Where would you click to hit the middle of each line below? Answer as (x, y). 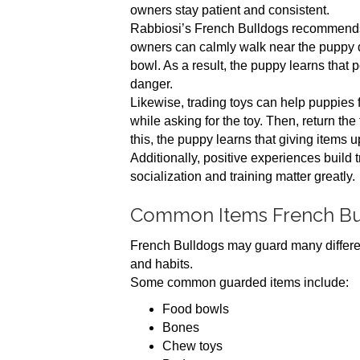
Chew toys (192, 346)
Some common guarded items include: (239, 282)
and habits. (162, 264)
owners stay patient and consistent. (230, 10)
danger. (151, 84)
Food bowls (196, 309)
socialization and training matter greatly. (243, 176)
